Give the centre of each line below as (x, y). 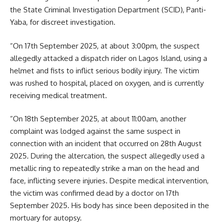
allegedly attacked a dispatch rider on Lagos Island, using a (109, 58)
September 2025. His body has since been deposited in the (110, 206)
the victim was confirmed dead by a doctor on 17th (94, 193)
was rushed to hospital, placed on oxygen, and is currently (107, 83)
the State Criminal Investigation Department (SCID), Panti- (108, 10)
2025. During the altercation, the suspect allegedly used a (107, 156)
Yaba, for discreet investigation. (63, 22)
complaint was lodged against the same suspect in (95, 131)
